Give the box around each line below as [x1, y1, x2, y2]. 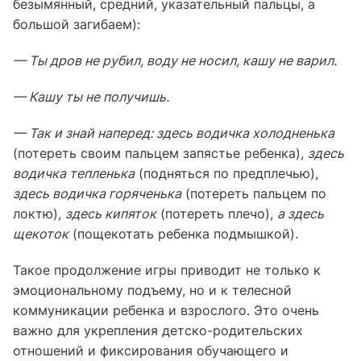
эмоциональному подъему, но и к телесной [13, 281, 292, 300]
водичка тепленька [13, 164, 135, 183]
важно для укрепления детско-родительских [13, 322, 303, 340]
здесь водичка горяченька [13, 185, 181, 203]
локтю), [13, 205, 65, 223]
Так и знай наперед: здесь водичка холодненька [29, 124, 334, 143]
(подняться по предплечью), [135, 164, 318, 183]
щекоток [13, 225, 68, 243]
